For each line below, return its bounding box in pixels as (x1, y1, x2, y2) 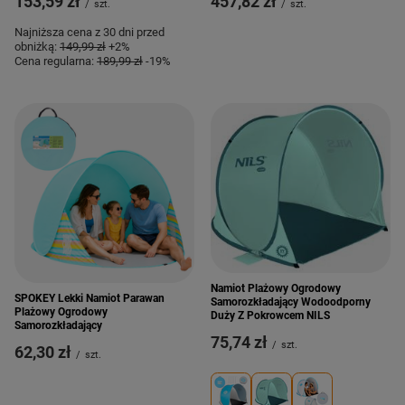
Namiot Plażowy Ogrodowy (211, 282, 341, 296)
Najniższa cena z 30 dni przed (14, 25, 165, 39)
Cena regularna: (14, 54, 97, 68)
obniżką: (14, 40, 60, 53)
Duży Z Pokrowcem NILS (211, 309, 330, 323)
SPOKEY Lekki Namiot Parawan (14, 292, 165, 305)
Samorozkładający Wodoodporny (211, 296, 371, 309)
